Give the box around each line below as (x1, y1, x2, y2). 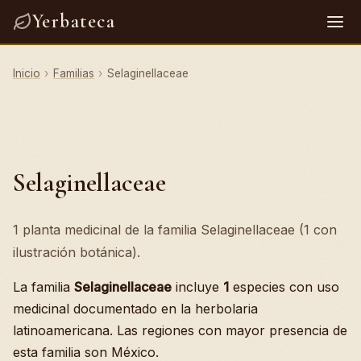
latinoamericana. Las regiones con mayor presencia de (13, 322, 347, 338)
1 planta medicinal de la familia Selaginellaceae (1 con (13, 222, 337, 238)
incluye (172, 279, 223, 295)
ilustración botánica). (13, 244, 140, 260)
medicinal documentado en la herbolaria (13, 301, 258, 317)
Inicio (13, 67, 40, 80)
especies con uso (229, 279, 339, 295)
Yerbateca (32, 10, 115, 33)
